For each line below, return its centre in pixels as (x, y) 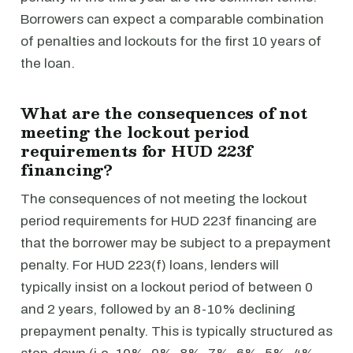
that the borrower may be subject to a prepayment (176, 243)
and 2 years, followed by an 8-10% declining (158, 309)
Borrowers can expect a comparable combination (172, 19)
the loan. (48, 63)
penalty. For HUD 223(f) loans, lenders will (150, 265)
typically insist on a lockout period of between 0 (167, 287)
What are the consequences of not (164, 113)
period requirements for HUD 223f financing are (169, 221)
